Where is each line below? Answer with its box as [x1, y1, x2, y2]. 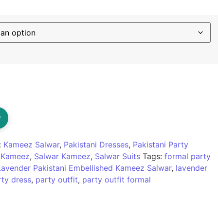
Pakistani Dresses [63, 140, 128, 150]
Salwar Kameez [34, 151, 91, 162]
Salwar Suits [94, 151, 140, 162]
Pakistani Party [132, 140, 188, 150]
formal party [164, 151, 211, 162]
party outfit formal [82, 175, 151, 185]
